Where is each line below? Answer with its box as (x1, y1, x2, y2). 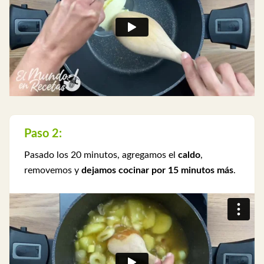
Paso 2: (24, 127, 62, 140)
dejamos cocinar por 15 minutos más (81, 165, 233, 175)
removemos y (24, 165, 81, 175)
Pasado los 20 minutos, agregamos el (24, 150, 178, 160)
